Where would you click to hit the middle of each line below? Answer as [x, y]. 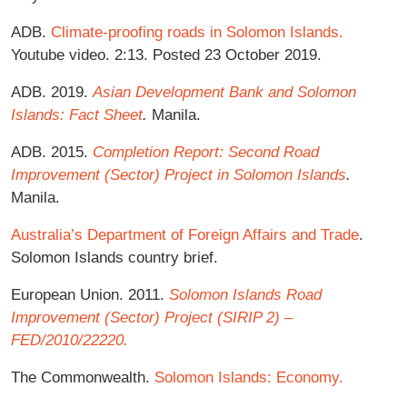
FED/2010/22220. [69, 339]
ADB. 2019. [52, 91]
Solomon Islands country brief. [114, 257]
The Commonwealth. [83, 377]
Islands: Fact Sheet [77, 114]
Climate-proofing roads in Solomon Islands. [197, 31]
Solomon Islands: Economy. [249, 377]
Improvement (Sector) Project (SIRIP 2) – [152, 317]
